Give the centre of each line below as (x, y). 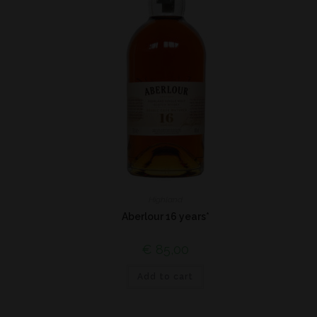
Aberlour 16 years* (165, 217)
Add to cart (165, 277)
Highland (165, 200)
